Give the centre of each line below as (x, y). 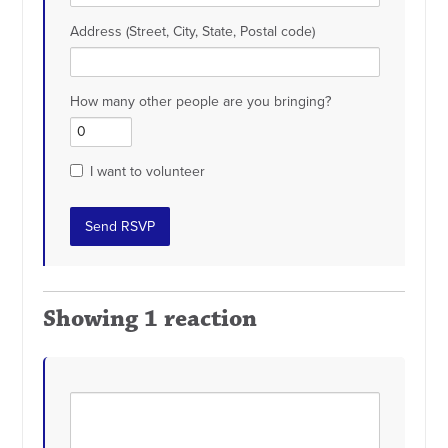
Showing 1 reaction (150, 319)
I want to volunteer (148, 172)
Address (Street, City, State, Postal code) (193, 32)
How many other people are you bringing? (201, 102)
